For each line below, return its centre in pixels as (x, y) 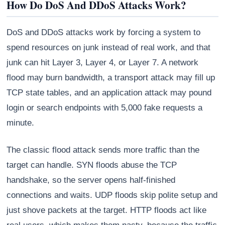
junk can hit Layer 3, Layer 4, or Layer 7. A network (103, 63)
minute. (21, 123)
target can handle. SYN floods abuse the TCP (92, 165)
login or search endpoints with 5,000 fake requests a (105, 108)
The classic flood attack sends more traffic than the (103, 150)
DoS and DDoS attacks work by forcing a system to (104, 33)
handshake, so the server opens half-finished (91, 180)
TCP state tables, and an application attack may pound (109, 93)
